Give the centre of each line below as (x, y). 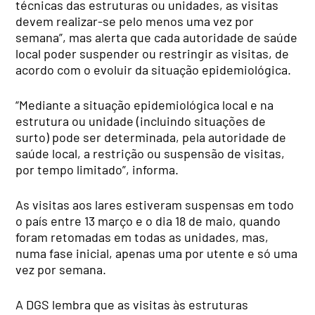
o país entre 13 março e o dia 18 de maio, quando (148, 220)
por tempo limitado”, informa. (97, 169)
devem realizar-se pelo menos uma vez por (135, 21)
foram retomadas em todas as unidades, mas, (142, 237)
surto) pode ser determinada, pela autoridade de (151, 137)
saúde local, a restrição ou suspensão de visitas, (150, 153)
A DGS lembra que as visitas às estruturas (132, 304)
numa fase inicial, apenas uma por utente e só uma (157, 253)
